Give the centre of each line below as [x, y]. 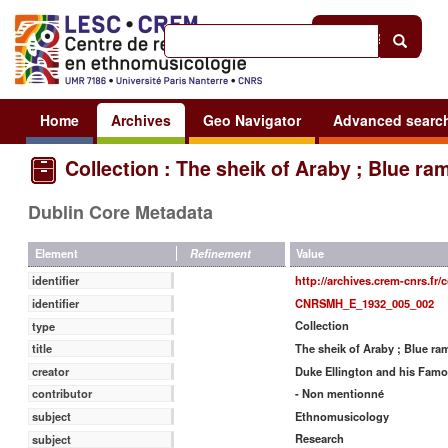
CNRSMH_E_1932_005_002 [364, 302]
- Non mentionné [339, 393]
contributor [62, 393]
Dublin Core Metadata [120, 211]
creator [51, 370]
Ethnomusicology [341, 415]
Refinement [221, 253]
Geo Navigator [252, 119]
